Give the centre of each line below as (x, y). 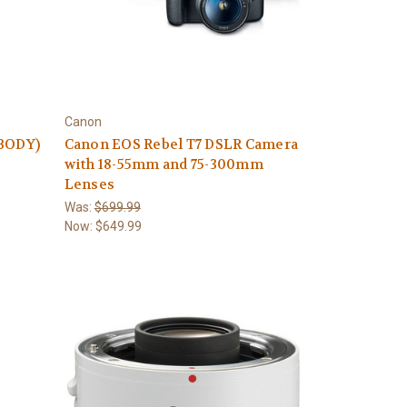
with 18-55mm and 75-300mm (164, 164)
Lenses (89, 184)
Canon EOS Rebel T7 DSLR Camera (181, 144)
